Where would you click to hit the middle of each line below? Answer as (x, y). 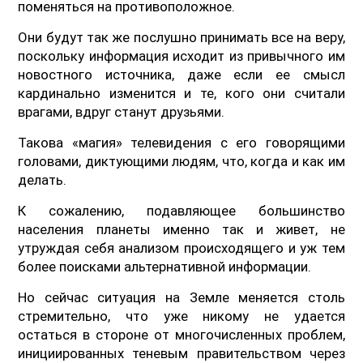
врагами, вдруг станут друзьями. (122, 111)
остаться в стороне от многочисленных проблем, (181, 334)
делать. (43, 179)
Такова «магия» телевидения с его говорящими (181, 142)
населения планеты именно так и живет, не (181, 229)
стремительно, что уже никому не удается (181, 316)
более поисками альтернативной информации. (165, 266)
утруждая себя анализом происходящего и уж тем (181, 248)
